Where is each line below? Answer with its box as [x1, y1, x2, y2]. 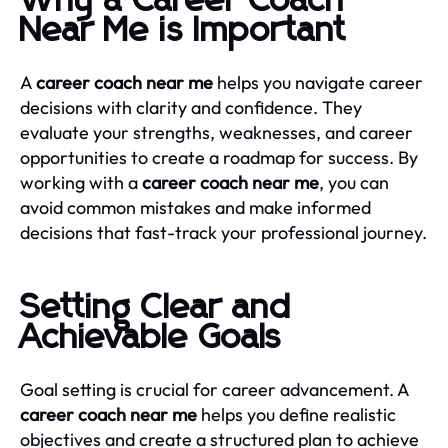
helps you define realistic [197, 402, 396, 426]
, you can [319, 170, 389, 194]
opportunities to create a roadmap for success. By [20, 145, 418, 169]
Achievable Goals [20, 320, 282, 355]
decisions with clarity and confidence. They [20, 95, 362, 119]
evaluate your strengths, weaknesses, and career [20, 120, 413, 144]
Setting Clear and [20, 290, 291, 325]
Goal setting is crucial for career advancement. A [20, 377, 409, 401]
